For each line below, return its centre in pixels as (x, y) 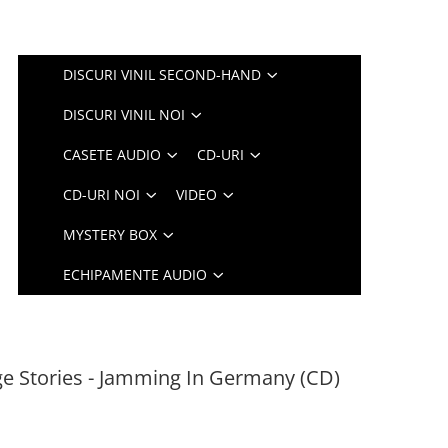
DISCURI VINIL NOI (124, 114)
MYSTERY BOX (110, 234)
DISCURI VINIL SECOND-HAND (162, 74)
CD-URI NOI (102, 194)
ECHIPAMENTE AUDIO (135, 274)
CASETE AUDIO (112, 154)
